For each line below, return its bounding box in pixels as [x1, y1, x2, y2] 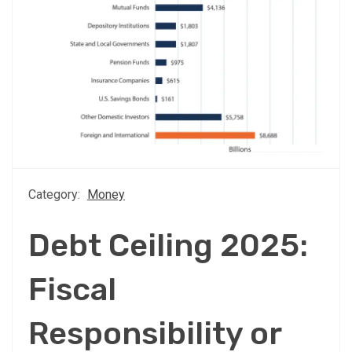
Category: [28, 186, 83, 202]
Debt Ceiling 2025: [28, 226, 308, 264]
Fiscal [28, 270, 116, 308]
